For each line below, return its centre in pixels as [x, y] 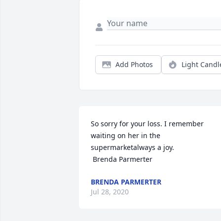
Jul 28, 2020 [110, 192]
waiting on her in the [126, 136]
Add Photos [134, 65]
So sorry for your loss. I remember [147, 124]
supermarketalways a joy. [133, 147]
